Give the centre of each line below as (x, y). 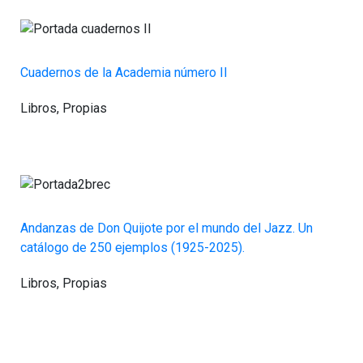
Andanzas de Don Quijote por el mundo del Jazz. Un (167, 228)
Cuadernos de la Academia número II (124, 73)
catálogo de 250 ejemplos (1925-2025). (132, 248)
